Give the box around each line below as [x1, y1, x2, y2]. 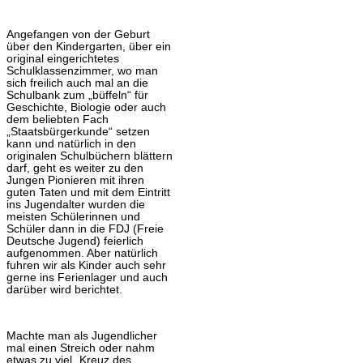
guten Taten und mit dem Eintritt [6, 186, 170, 199]
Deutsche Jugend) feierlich [6, 234, 143, 247]
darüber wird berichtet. [6, 283, 122, 296]
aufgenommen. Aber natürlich [6, 246, 158, 259]
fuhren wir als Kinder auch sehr [6, 258, 166, 271]
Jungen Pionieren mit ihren [6, 173, 144, 186]
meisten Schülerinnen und [6, 210, 140, 223]
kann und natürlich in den [6, 137, 136, 150]
